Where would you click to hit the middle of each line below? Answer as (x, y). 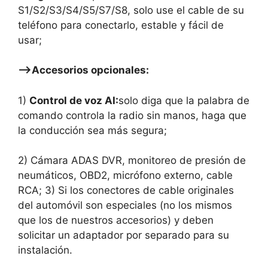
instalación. (45, 250)
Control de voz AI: (74, 100)
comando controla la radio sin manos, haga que (132, 115)
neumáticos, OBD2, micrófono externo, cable (125, 175)
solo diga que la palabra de (184, 100)
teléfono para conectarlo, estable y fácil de (121, 25)
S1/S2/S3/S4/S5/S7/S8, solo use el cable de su (131, 10)
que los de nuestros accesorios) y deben (116, 220)
